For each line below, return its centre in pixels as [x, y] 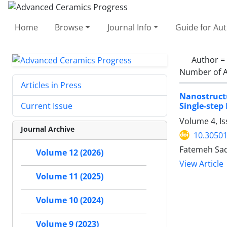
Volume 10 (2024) [70, 200]
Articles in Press [51, 85]
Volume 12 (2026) [70, 153]
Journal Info [129, 27]
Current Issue [47, 106]
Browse [69, 27]
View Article [201, 164]
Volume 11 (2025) [70, 177]
